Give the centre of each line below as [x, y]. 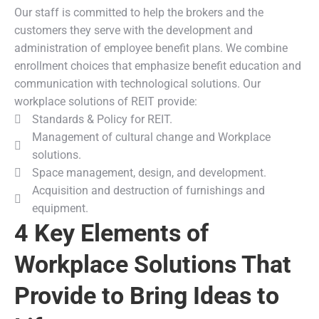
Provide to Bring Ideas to [147, 296]
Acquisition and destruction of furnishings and [148, 190]
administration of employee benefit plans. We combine [151, 48]
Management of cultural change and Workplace [151, 137]
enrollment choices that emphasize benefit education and [158, 66]
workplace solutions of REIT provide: [106, 101]
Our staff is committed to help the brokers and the [139, 12]
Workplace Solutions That [153, 264]
